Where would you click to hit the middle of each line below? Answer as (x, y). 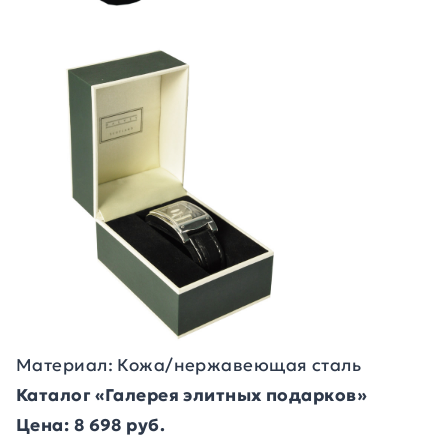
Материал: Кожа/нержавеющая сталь (189, 365)
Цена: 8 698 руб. (91, 425)
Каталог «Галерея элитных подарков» (191, 395)
